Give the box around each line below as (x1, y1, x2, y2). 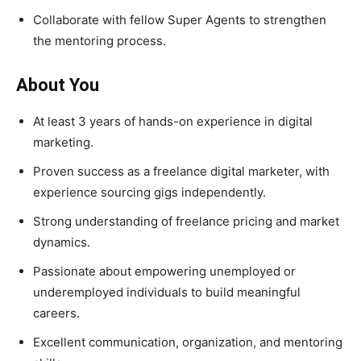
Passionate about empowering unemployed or (33, 263, 296, 279)
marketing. (33, 134, 93, 150)
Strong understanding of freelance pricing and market (33, 213, 339, 229)
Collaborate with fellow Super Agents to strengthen (33, 11, 326, 27)
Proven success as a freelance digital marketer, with (33, 163, 330, 179)
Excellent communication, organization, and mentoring (33, 334, 342, 350)
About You (16, 74, 99, 95)
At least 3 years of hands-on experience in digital (33, 113, 313, 129)
